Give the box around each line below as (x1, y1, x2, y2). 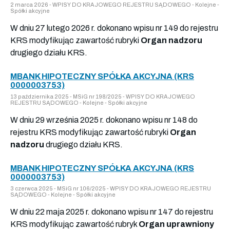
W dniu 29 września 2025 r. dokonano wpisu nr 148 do (10, 115, 198, 124)
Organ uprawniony (139, 219, 214, 228)
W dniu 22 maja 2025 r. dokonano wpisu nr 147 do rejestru (10, 207, 213, 216)
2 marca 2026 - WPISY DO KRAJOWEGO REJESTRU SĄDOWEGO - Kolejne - (10, 1, 219, 8)
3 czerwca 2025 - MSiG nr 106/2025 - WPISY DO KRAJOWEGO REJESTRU (10, 185, 211, 191)
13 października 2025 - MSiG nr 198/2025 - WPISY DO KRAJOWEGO (10, 93, 195, 100)
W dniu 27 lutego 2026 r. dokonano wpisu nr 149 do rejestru (10, 23, 218, 32)
